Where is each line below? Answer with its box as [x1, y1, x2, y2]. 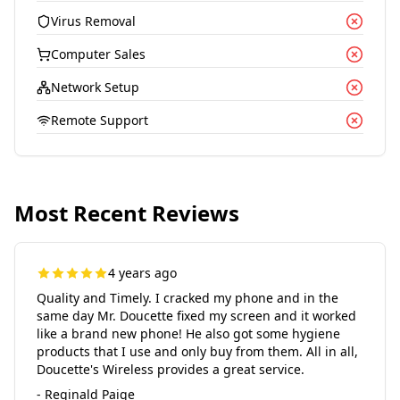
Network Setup [51, 79, 139, 96]
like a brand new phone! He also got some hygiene [37, 325, 340, 342]
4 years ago [108, 264, 177, 281]
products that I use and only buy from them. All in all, [37, 343, 358, 360]
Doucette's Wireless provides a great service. [37, 361, 304, 378]
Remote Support [51, 112, 148, 129]
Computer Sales [51, 46, 146, 62]
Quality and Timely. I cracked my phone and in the [37, 289, 338, 306]
